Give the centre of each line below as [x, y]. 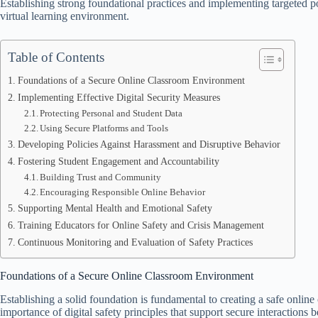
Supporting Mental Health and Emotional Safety [115, 208]
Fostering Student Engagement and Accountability [118, 161]
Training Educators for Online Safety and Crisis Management [141, 225]
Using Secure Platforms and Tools [104, 128]
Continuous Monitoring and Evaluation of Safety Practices [135, 242]
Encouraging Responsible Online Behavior [123, 192]
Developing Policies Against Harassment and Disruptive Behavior [149, 144]
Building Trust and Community [101, 177]
